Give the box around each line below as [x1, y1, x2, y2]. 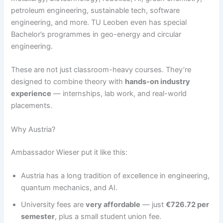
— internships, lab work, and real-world [51, 89, 187, 99]
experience [11, 89, 52, 99]
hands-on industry [125, 77, 191, 87]
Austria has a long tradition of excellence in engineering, [21, 171, 210, 181]
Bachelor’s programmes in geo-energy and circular [11, 30, 182, 39]
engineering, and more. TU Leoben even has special [11, 18, 187, 27]
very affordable [86, 200, 141, 210]
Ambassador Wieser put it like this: [11, 147, 128, 157]
